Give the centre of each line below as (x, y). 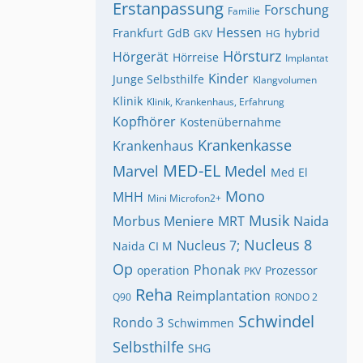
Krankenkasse (245, 145)
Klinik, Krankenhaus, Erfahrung (216, 102)
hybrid (302, 33)
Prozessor (291, 270)
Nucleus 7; (208, 246)
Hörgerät (141, 57)
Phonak (217, 270)
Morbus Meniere (163, 221)
